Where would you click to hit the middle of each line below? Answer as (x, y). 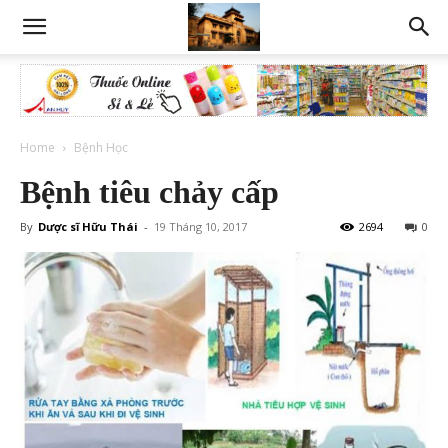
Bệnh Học (101, 147)
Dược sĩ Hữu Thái (88, 226)
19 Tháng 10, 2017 (200, 226)
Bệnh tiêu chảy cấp (149, 192)
